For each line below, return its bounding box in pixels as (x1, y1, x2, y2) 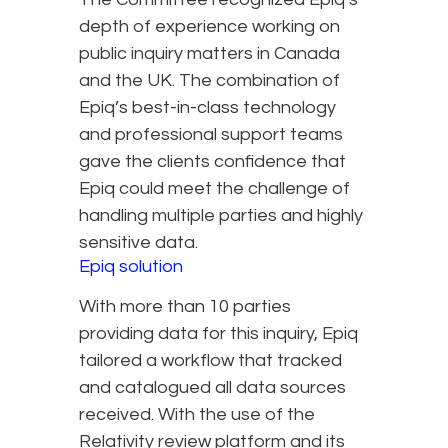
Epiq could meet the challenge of (79, 179, 350, 199)
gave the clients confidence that (79, 152, 346, 172)
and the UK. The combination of (79, 71, 340, 91)
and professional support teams (79, 125, 343, 145)
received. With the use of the (79, 405, 315, 425)
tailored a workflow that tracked (79, 351, 342, 371)
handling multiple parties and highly (79, 206, 363, 226)
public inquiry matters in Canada (79, 44, 340, 64)
